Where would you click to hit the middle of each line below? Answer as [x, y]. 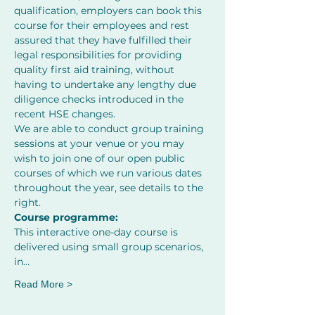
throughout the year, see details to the [110, 188]
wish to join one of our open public [101, 158]
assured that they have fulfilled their [104, 40]
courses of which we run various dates [109, 173]
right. [27, 202]
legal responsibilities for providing [99, 55]
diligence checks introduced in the [100, 99]
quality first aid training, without [96, 70]
